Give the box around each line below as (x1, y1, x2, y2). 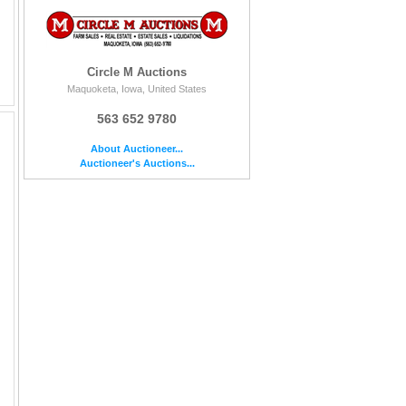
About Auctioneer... (91, 143, 183, 155)
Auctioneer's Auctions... (79, 158, 195, 169)
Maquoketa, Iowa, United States (67, 83, 207, 95)
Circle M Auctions (87, 65, 187, 80)
